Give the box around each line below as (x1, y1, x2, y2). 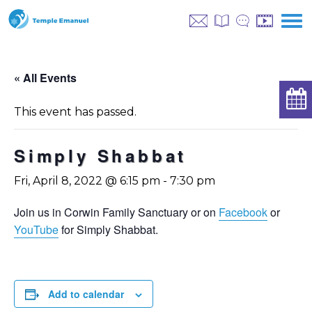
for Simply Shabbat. (58, 221, 158, 237)
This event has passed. (14, 105, 136, 118)
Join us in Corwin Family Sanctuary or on (14, 204, 219, 220)
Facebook (219, 204, 267, 220)
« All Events (14, 70, 77, 86)
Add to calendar (48, 287, 124, 301)
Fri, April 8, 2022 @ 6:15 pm (14, 174, 160, 187)
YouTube (14, 221, 58, 237)
